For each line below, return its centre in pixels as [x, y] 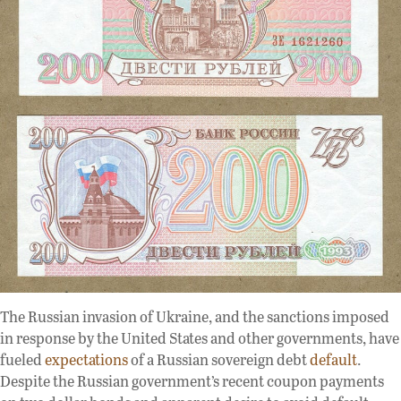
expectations [86, 360]
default [333, 360]
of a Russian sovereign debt [219, 360]
